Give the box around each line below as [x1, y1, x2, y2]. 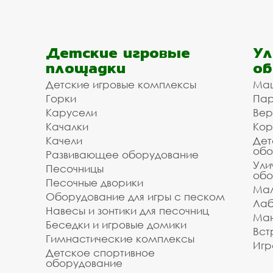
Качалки [46, 120, 88, 133]
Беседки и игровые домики [46, 218, 186, 231]
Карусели [46, 106, 97, 119]
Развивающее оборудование [46, 148, 199, 161]
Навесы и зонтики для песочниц [46, 204, 209, 217]
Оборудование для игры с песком [46, 190, 225, 203]
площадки [46, 56, 126, 79]
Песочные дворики [46, 176, 143, 189]
